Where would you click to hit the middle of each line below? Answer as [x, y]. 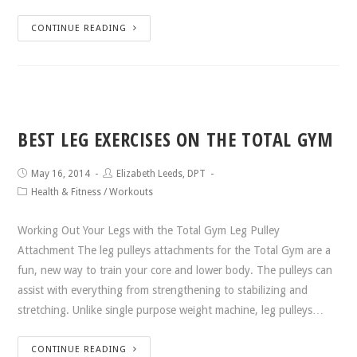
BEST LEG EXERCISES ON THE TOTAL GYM [176, 139]
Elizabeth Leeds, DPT [161, 174]
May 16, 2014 [61, 174]
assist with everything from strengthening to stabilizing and [163, 290]
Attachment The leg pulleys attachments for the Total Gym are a [175, 250]
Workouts [131, 192]
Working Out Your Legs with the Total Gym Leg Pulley [149, 230]
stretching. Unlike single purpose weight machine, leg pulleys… [171, 310]
